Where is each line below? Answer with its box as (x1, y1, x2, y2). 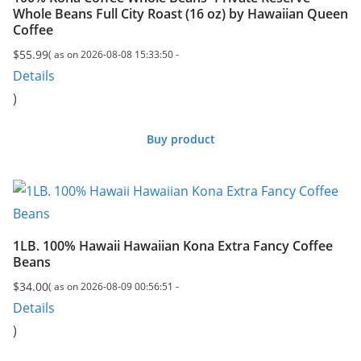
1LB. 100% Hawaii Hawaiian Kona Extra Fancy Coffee (13, 237, 333, 255)
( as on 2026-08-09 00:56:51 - (48, 280, 179, 294)
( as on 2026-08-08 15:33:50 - (48, 48, 179, 62)
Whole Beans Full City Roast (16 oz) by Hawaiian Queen (13, 5, 348, 23)
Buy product (146, 131, 215, 147)
